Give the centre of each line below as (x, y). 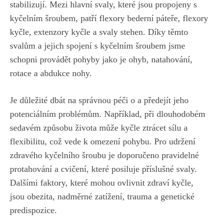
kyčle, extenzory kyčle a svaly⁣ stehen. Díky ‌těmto (99, 32)
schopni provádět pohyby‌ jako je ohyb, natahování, (101, 59)
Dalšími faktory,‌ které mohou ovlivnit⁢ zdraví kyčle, (102, 182)
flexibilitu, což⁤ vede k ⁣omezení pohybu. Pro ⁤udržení (103, 141)
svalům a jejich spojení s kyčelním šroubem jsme (97, 45)
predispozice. (33, 210)
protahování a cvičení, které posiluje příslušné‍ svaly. (103, 169)
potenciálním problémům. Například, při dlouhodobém (108, 114)
